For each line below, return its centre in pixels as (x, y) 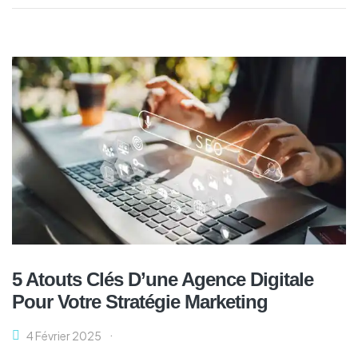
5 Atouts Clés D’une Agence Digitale (163, 279)
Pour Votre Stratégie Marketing (140, 301)
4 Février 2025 (64, 335)
